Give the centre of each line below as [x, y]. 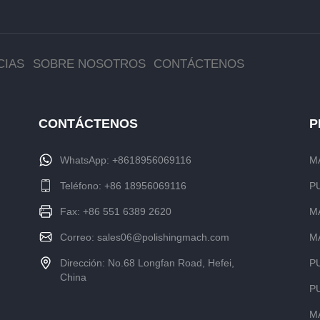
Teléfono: [82, 185]
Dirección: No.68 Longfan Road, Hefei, [147, 262]
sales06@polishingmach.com [163, 237]
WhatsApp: [86, 160]
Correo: [78, 237]
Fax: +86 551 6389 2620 [115, 211]
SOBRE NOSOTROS [89, 64]
